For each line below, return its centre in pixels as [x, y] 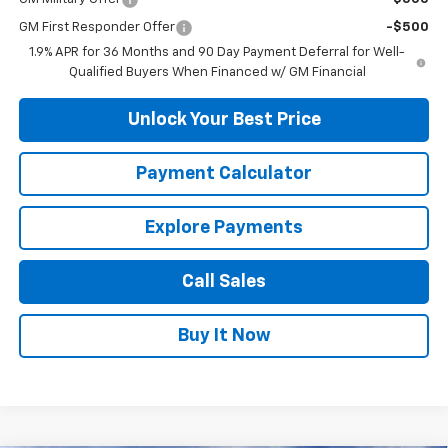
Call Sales [224, 281]
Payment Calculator [224, 173]
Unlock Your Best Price [224, 119]
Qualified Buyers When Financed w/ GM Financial [217, 72]
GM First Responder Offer [96, 27]
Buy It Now [224, 335]
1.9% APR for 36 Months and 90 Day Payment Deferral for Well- [217, 52]
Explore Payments [224, 227]
